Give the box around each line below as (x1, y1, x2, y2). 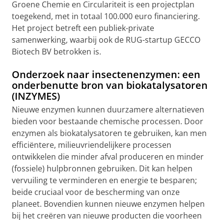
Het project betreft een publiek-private (12, 23, 154, 33)
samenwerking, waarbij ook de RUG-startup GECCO (12, 34, 200, 45)
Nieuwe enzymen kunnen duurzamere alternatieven (12, 104, 204, 115)
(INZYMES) (12, 89, 60, 103)
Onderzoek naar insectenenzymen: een (12, 68, 200, 81)
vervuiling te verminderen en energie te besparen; (12, 175, 197, 186)
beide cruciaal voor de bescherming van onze (12, 187, 180, 197)
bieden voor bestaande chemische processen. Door (12, 116, 203, 127)
